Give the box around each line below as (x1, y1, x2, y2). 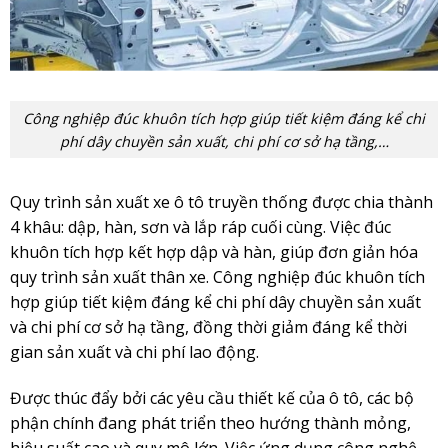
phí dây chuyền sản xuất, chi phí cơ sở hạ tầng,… (59, 131, 389, 151)
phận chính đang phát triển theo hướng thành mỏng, (9, 412, 411, 435)
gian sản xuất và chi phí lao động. (9, 341, 263, 364)
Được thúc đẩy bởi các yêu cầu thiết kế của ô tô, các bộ (9, 387, 414, 410)
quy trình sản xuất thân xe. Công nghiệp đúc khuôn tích (9, 266, 425, 289)
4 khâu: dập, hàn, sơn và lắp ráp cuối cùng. (9, 216, 330, 239)
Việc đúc (329, 216, 391, 239)
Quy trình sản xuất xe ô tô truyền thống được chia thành (9, 191, 433, 214)
